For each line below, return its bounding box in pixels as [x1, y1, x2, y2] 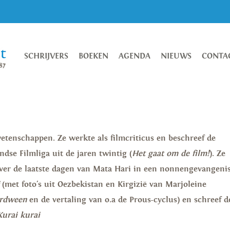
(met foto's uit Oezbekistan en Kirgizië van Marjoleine [2, 179, 206, 189]
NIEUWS [160, 51, 191, 61]
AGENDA [118, 51, 150, 61]
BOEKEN [78, 51, 108, 61]
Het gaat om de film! [132, 148, 209, 159]
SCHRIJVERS [24, 51, 68, 61]
